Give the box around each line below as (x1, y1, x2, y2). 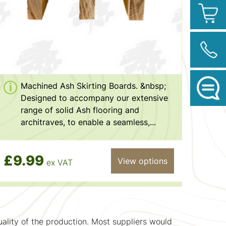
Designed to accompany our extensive (20, 92, 168, 103)
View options (117, 155, 167, 166)
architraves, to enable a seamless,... (20, 117, 156, 127)
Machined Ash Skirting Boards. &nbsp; (20, 80, 166, 91)
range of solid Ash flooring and (20, 104, 139, 115)
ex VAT (46, 157, 73, 168)
